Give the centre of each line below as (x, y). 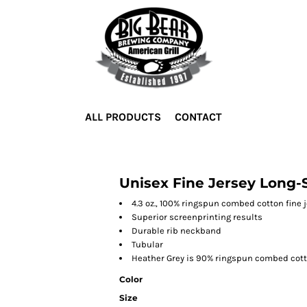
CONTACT (198, 117)
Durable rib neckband (176, 231)
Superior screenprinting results (197, 217)
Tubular (147, 244)
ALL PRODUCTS (123, 117)
